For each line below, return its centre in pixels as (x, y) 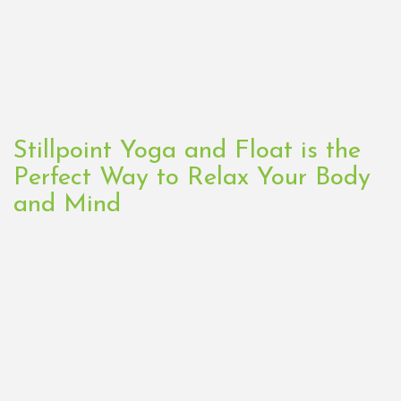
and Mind (67, 205)
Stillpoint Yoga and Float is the (187, 151)
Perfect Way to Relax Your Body (192, 178)
